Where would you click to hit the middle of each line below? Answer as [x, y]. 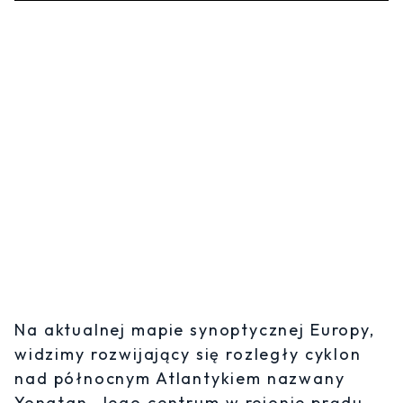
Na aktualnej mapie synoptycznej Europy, [195, 330]
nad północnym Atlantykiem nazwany [180, 379]
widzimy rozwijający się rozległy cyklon [188, 354]
